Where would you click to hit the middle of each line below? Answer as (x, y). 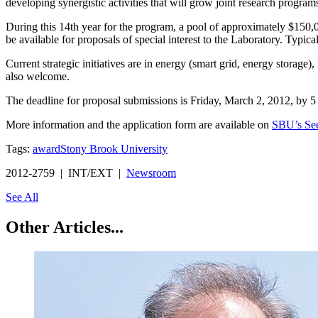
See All (22, 197)
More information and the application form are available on (139, 124)
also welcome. (38, 76)
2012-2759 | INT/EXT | (66, 172)
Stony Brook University (114, 148)
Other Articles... (65, 227)
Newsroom (151, 172)
